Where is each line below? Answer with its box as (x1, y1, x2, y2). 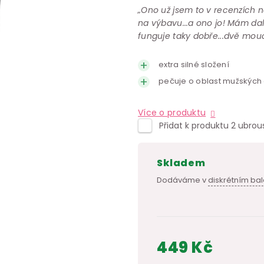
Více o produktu (138, 107, 206, 118)
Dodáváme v (157, 174, 208, 186)
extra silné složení (159, 59, 229, 70)
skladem (163, 156, 206, 170)
